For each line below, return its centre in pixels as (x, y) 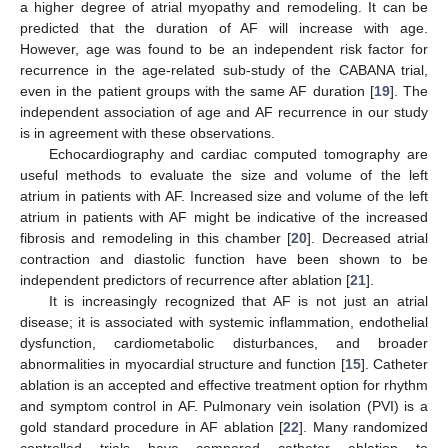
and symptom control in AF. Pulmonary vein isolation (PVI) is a (224, 406)
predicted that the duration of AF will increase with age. (224, 28)
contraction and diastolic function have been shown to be (224, 259)
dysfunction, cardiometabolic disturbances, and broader (224, 343)
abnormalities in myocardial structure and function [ (182, 364)
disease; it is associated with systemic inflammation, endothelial (224, 322)
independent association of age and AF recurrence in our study (224, 112)
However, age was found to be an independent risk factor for (224, 49)
